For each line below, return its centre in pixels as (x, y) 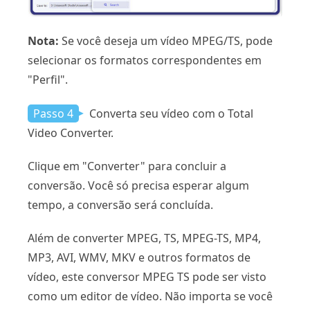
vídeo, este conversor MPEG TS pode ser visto (147, 276)
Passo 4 (53, 113)
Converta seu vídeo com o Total (170, 113)
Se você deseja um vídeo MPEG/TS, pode (166, 40)
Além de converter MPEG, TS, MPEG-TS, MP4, (144, 238)
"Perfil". (48, 79)
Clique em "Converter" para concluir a (127, 166)
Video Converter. (71, 133)
